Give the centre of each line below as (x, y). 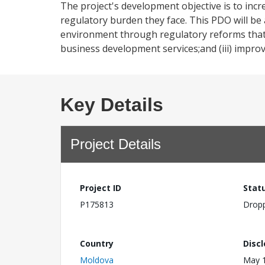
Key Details (112, 105)
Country (97, 243)
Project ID (101, 188)
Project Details (116, 144)
